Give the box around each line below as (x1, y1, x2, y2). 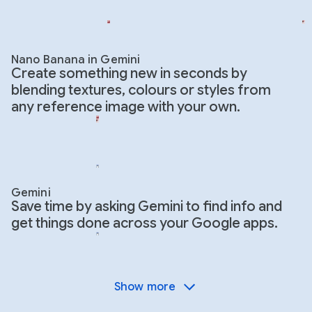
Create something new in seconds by (11, 64, 247, 82)
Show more (114, 279, 175, 294)
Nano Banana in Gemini (11, 52, 141, 67)
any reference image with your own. (11, 97, 240, 116)
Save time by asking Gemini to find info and (11, 197, 282, 215)
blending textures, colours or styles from (11, 81, 271, 99)
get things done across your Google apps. (11, 214, 278, 232)
